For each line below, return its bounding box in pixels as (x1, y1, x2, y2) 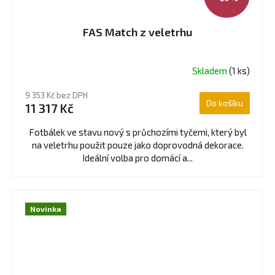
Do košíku (206, 97, 243, 108)
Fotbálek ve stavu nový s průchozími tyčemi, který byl (28, 126, 247, 137)
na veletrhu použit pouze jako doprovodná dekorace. (31, 139, 244, 150)
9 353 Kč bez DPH (25, 90, 88, 100)
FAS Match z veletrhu (82, 25, 193, 39)
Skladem (192, 65, 229, 77)
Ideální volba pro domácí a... (82, 152, 193, 163)
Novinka (30, 204, 61, 213)
